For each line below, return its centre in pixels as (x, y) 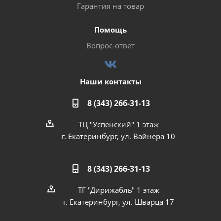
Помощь (110, 30)
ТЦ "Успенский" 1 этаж (118, 124)
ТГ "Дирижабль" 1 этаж (118, 190)
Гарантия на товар (110, 6)
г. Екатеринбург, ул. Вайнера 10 (118, 136)
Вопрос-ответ (110, 45)
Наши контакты (110, 81)
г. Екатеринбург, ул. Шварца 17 (118, 202)
